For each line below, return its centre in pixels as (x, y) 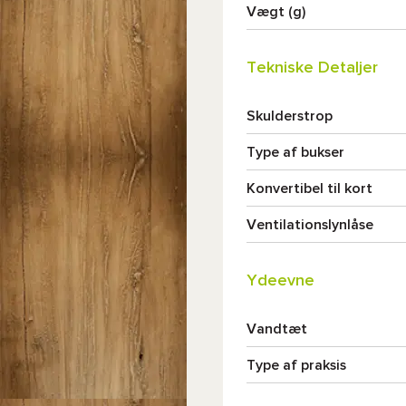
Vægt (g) (276, 12)
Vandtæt (277, 329)
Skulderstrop (290, 116)
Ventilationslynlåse (310, 225)
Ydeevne (280, 281)
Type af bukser (295, 152)
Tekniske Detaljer (312, 68)
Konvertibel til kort (309, 188)
